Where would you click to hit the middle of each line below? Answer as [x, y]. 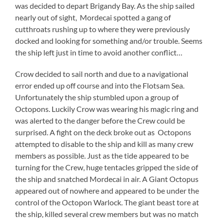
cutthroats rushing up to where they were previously [103, 29]
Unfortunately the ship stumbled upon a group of [97, 97]
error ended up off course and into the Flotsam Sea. [100, 85]
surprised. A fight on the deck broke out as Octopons [103, 132]
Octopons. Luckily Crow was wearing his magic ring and [107, 109]
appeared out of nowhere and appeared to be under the [107, 190]
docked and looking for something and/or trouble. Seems [109, 40]
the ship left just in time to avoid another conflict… [99, 52]
